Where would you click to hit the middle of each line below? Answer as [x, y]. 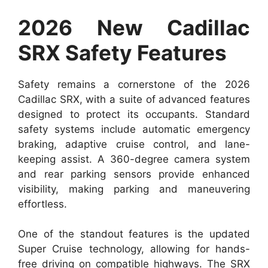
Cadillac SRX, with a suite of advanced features [134, 99]
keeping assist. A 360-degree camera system [134, 159]
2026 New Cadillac [134, 27]
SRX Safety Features [122, 52]
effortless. [42, 204]
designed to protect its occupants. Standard [134, 114]
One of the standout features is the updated [134, 234]
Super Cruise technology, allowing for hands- [134, 249]
